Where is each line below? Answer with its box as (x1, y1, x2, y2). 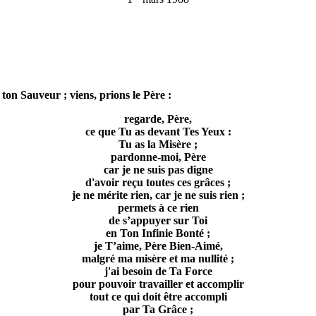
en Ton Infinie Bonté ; (106, 227, 210, 240)
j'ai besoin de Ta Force (104, 265, 212, 278)
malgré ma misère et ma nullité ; (82, 253, 234, 265)
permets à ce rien (117, 202, 199, 214)
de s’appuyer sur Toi (109, 214, 207, 227)
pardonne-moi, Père (110, 151, 206, 164)
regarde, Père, (124, 113, 192, 126)
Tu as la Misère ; (119, 138, 197, 151)
